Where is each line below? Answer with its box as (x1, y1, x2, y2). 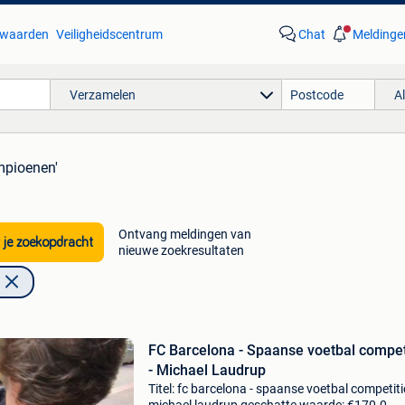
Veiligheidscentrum (55, 27, 163, 42)
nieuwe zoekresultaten (118, 243, 244, 258)
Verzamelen (69, 87, 136, 102)
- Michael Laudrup (147, 362, 266, 379)
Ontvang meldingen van (118, 227, 251, 241)
